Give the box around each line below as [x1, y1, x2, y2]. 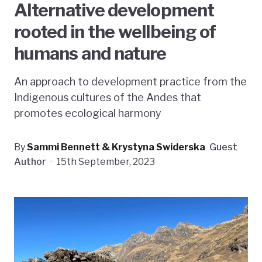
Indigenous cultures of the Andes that [14, 91, 201, 104]
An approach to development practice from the [14, 75, 247, 88]
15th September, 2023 [56, 156, 155, 167]
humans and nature [14, 43, 167, 64]
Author [14, 156, 46, 167]
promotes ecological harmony [14, 107, 161, 119]
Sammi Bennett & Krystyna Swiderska [27, 141, 205, 153]
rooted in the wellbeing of [14, 21, 216, 42]
